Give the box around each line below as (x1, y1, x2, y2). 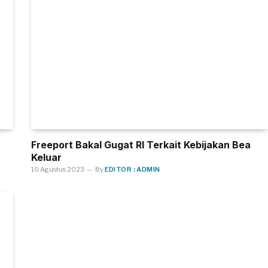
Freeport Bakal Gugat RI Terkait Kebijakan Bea (31, 138, 251, 151)
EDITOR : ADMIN (104, 165, 160, 173)
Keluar (31, 151, 62, 163)
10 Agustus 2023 (31, 165, 84, 173)
